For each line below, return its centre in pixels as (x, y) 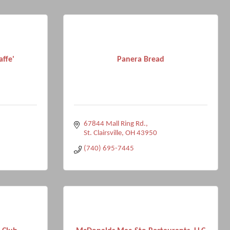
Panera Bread (141, 59)
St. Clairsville (102, 133)
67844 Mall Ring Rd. (114, 124)
